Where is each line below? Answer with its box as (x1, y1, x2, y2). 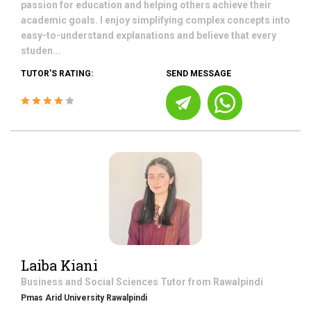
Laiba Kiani (21, 256, 98, 274)
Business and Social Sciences (21, 276, 160, 287)
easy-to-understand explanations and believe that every (21, 30, 276, 41)
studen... (21, 45, 61, 56)
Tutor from (160, 276, 213, 287)
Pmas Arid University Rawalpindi (21, 293, 147, 303)
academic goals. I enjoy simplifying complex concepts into (21, 15, 290, 26)
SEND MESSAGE (166, 69, 231, 78)
